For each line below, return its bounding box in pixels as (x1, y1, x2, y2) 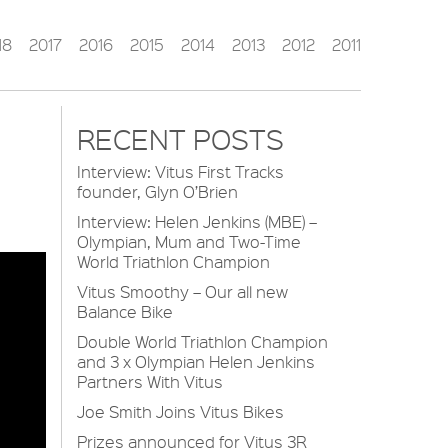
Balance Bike (77, 301, 173, 322)
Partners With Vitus (77, 371, 223, 392)
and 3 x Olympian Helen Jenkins (77, 351, 315, 372)
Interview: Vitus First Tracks (77, 161, 284, 182)
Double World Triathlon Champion (77, 331, 328, 352)
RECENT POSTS (77, 121, 284, 157)
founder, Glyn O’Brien (77, 181, 238, 202)
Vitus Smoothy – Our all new (77, 281, 288, 302)
